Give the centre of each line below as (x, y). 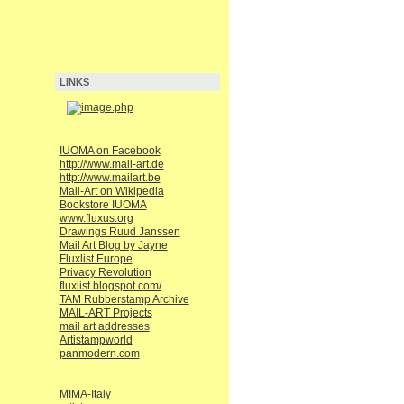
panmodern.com (99, 354)
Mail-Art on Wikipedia (111, 192)
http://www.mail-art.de (111, 165)
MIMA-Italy (85, 395)
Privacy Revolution (105, 273)
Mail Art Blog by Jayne (113, 246)
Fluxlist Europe (96, 259)
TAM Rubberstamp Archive (124, 300)
